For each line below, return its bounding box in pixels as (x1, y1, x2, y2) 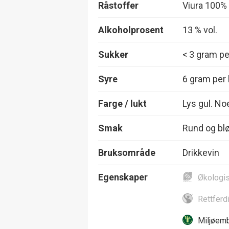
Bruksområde (98, 147, 155, 158)
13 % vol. (182, 24, 217, 35)
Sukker (98, 49, 128, 60)
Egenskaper (98, 171, 148, 182)
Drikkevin (182, 147, 219, 158)
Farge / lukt (98, 98, 147, 109)
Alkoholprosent (98, 24, 164, 35)
